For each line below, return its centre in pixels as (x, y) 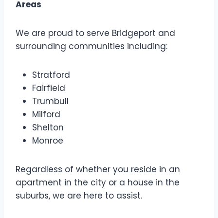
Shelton (48, 128)
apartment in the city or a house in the (98, 183)
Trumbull (50, 101)
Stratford (51, 75)
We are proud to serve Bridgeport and (95, 33)
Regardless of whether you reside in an (98, 170)
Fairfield (49, 88)
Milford (46, 115)
